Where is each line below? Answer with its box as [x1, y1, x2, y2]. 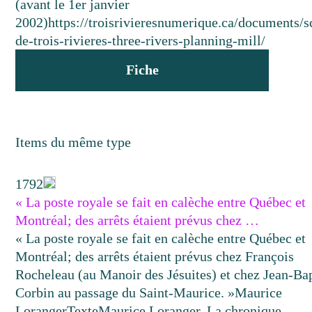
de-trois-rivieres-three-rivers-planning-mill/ [15, 33, 266, 48]
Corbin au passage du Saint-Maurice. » [15, 285, 235, 300]
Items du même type [15, 134, 132, 150]
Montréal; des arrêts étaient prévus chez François [15, 249, 295, 264]
